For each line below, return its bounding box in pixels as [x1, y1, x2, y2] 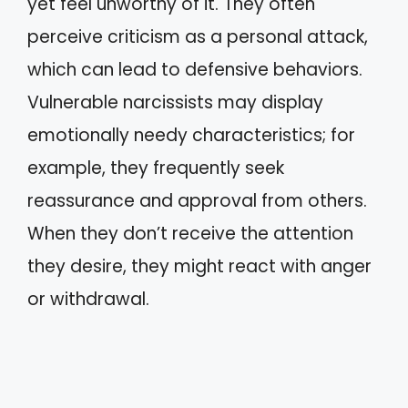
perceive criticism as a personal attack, [27, 24, 368, 49]
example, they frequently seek [27, 155, 284, 180]
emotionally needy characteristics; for [27, 122, 355, 148]
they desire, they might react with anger [27, 253, 372, 279]
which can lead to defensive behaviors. [27, 56, 362, 82]
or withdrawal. [27, 286, 149, 311]
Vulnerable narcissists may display [27, 89, 323, 115]
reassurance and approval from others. [27, 188, 367, 213]
